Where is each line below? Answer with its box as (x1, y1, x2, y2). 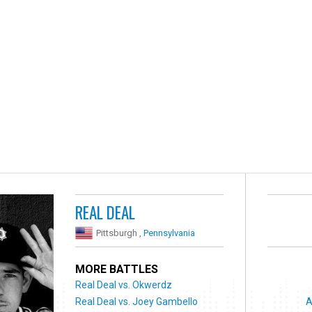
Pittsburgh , (96, 227, 144, 238)
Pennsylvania (143, 227, 196, 238)
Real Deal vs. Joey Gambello (75, 295, 198, 307)
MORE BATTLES (75, 262, 159, 276)
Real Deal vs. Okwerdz (75, 279, 173, 290)
